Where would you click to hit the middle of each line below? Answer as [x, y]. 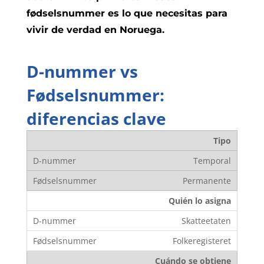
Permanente [207, 180]
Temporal [212, 160]
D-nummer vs [82, 71]
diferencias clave [96, 118]
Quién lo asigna [199, 200]
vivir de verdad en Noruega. [95, 29]
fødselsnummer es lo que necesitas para [127, 13]
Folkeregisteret [202, 240]
